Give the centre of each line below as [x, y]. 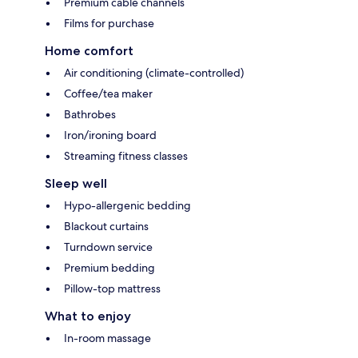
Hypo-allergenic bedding [127, 205]
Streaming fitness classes [126, 155]
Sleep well [76, 183]
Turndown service [108, 247]
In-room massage [107, 338]
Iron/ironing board [110, 135]
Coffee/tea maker [108, 93]
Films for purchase [109, 23]
